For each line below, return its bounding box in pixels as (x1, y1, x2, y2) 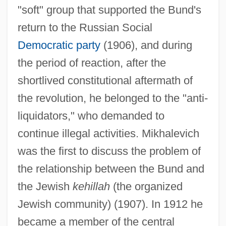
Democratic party (17, 38, 100, 51)
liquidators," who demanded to (17, 109, 164, 122)
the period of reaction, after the (17, 56, 166, 69)
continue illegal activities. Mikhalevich (17, 127, 199, 140)
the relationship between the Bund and (17, 162, 204, 175)
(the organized (109, 180, 183, 193)
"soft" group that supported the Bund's (17, 3, 201, 16)
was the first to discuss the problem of (17, 144, 201, 157)
